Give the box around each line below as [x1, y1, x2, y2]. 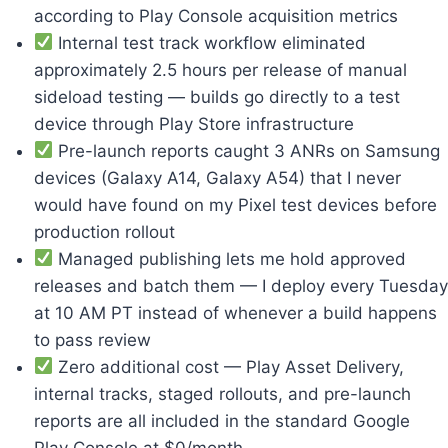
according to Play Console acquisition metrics [34, 5, 398, 26]
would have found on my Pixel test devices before [34, 194, 437, 215]
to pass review [34, 329, 151, 350]
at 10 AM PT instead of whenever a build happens [34, 302, 437, 323]
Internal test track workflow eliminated [53, 32, 367, 53]
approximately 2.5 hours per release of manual [34, 59, 407, 80]
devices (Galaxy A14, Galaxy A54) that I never [34, 167, 401, 188]
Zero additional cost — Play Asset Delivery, [53, 356, 405, 377]
